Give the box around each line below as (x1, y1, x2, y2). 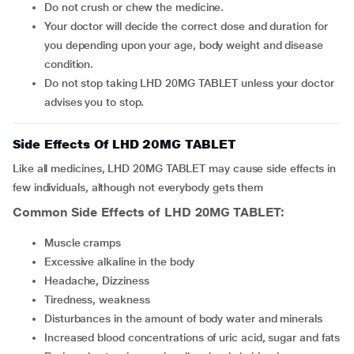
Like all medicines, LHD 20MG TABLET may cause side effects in (13, 162, 337, 175)
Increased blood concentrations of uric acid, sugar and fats (47, 331, 341, 344)
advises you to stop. (44, 96, 145, 108)
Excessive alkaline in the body (51, 255, 194, 268)
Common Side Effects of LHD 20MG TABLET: (13, 205, 284, 220)
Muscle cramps (53, 236, 121, 249)
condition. (44, 58, 94, 70)
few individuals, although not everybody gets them (13, 181, 264, 194)
